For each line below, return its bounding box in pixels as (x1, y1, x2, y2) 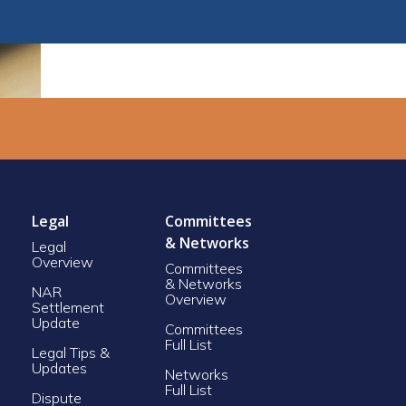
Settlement (31, 297, 104, 316)
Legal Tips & (31, 343, 110, 362)
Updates (31, 358, 87, 377)
